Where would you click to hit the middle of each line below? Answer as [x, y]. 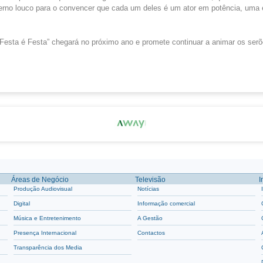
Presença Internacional [45, 233]
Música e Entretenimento [48, 218]
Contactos [151, 233]
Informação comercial [166, 203]
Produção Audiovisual [43, 189]
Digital [22, 203]
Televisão [151, 180]
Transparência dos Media [48, 247]
